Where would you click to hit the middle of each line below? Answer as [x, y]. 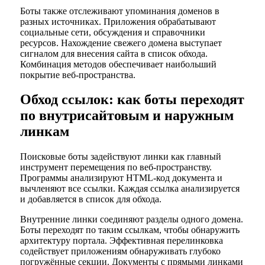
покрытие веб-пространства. [77, 75]
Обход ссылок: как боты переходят [132, 100]
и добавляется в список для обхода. [91, 199]
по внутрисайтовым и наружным [127, 116]
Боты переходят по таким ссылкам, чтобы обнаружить [130, 230]
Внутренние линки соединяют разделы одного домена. [131, 219]
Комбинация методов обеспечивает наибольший [118, 64]
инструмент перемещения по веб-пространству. [116, 167]
